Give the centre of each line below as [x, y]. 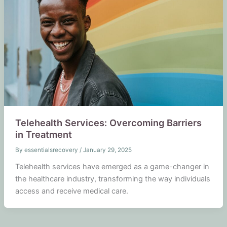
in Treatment [43, 134]
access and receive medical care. [71, 191]
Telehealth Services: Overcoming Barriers [108, 122]
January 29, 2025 [107, 150]
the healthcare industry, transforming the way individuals [112, 179]
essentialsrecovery [52, 150]
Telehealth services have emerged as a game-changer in [112, 166]
